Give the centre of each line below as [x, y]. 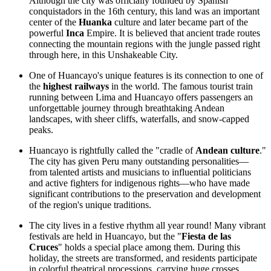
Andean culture [227, 150]
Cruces [44, 247]
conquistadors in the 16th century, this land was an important [144, 11]
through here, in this [68, 54]
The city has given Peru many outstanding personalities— [139, 161]
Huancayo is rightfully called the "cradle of [112, 150]
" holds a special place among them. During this [149, 247]
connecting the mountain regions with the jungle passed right [145, 44]
